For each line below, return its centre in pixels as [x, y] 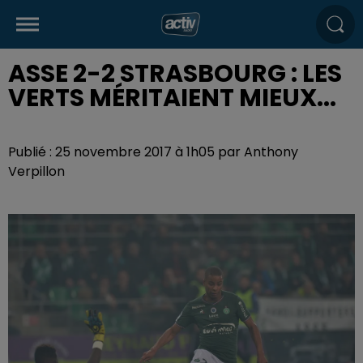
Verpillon [36, 171]
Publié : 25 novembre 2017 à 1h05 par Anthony [153, 152]
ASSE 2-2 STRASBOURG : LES [175, 74]
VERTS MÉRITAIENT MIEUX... [172, 98]
